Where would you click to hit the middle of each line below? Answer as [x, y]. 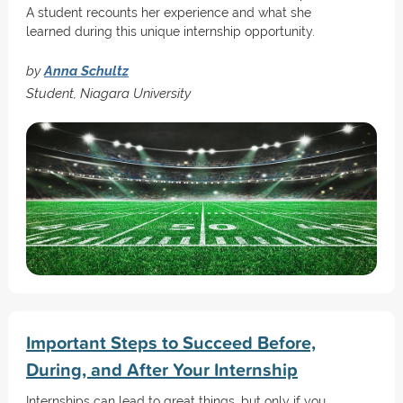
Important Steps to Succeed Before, [170, 342]
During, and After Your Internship [161, 369]
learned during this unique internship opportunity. [170, 31]
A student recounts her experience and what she [168, 13]
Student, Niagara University [108, 93]
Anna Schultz [86, 71]
